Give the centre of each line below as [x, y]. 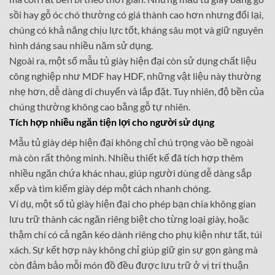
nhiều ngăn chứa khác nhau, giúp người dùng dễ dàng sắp [130, 173]
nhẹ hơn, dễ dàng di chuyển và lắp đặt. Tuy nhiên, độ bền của [137, 91]
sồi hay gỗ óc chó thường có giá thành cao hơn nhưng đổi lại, [136, 15]
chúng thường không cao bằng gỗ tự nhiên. [100, 107]
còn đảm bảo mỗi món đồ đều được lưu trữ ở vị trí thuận [129, 265]
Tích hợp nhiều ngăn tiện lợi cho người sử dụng [112, 122]
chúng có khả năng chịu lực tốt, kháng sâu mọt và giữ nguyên [136, 30]
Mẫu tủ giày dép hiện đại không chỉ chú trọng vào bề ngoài [131, 142]
